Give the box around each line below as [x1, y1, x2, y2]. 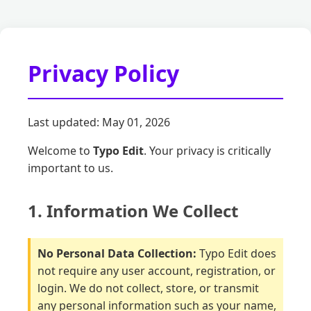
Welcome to [28, 143, 93, 159]
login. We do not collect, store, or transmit [37, 280, 259, 296]
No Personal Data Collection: [37, 246, 196, 262]
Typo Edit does [196, 246, 276, 262]
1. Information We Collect [28, 199, 238, 223]
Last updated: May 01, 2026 [28, 115, 170, 131]
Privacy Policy [28, 58, 179, 88]
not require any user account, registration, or [37, 263, 276, 279]
